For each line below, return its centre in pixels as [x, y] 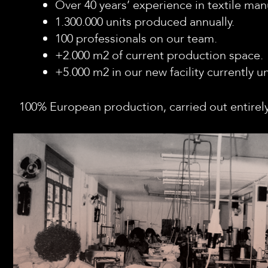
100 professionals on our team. [136, 39]
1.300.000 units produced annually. [145, 22]
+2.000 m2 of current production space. [159, 55]
